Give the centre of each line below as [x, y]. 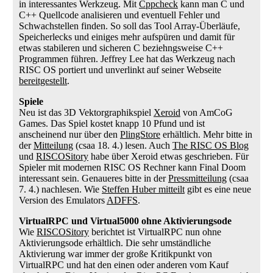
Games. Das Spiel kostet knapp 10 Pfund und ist [112, 123]
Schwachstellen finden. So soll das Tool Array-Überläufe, [129, 26]
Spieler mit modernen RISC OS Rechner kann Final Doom [132, 167]
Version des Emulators [63, 200]
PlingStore [140, 134]
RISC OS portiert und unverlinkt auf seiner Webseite [120, 70]
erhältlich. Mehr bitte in [206, 134]
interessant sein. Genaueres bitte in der [94, 178]
